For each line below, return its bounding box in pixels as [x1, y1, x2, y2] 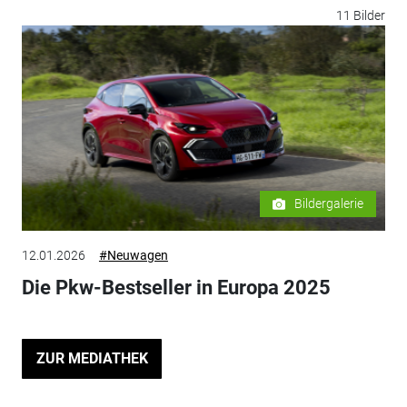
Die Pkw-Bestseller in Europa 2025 [21, 276, 331, 300]
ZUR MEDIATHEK [35, 349, 148, 367]
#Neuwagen [98, 248, 168, 263]
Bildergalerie [294, 196, 364, 212]
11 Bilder [336, 8, 386, 24]
